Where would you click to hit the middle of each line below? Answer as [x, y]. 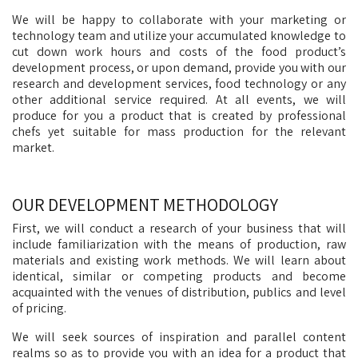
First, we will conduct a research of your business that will [179, 228]
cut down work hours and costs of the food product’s [179, 52]
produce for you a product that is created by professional [179, 115]
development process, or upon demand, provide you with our [179, 68]
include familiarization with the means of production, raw [179, 244]
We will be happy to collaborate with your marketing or [179, 20]
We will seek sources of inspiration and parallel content [179, 337]
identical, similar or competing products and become [179, 276]
